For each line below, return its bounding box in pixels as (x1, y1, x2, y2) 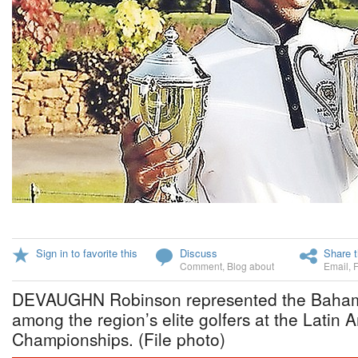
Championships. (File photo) (12, 327, 225, 351)
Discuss (180, 245, 217, 261)
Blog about (227, 259, 274, 272)
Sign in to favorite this (36, 245, 137, 261)
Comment (180, 259, 222, 272)
